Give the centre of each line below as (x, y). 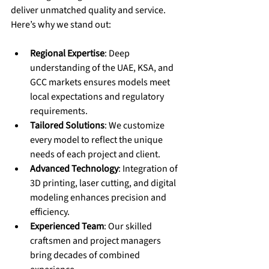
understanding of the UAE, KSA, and (103, 68)
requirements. (59, 111)
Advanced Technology (74, 168)
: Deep (118, 53)
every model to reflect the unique (97, 140)
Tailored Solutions (67, 125)
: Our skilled (129, 226)
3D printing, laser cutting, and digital (104, 183)
